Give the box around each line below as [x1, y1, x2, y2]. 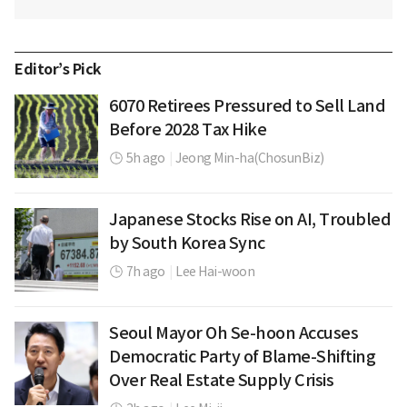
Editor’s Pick [15, 60, 102, 80]
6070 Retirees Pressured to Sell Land [109, 95, 385, 117]
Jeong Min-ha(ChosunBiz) [175, 150, 324, 167]
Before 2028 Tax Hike [109, 119, 266, 141]
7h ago [125, 263, 165, 281]
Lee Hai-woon [175, 263, 254, 281]
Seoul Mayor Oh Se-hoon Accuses [109, 323, 358, 344]
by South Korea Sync [109, 233, 265, 254]
